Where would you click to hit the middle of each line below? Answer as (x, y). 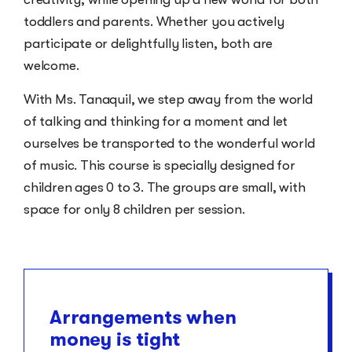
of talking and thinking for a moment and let (156, 121)
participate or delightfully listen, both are (148, 44)
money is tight (115, 339)
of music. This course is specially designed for (159, 165)
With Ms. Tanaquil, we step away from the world (168, 99)
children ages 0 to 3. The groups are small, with (165, 187)
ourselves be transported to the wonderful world (169, 143)
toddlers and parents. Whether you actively (154, 22)
